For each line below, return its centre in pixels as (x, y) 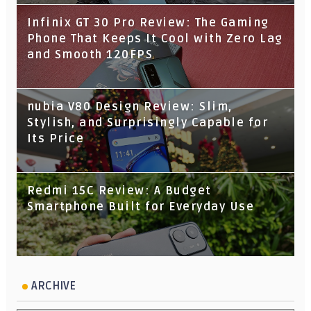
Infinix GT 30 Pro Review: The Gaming (148, 23)
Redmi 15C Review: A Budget (119, 191)
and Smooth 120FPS (90, 54)
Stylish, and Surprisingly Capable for (148, 123)
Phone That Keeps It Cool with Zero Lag (155, 39)
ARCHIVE (53, 286)
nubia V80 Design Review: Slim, (129, 107)
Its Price (56, 138)
